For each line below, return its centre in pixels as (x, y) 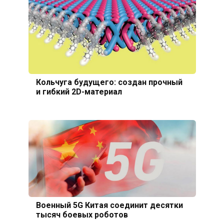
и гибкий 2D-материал (79, 91)
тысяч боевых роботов (82, 214)
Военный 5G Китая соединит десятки (109, 205)
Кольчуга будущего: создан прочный (109, 82)
